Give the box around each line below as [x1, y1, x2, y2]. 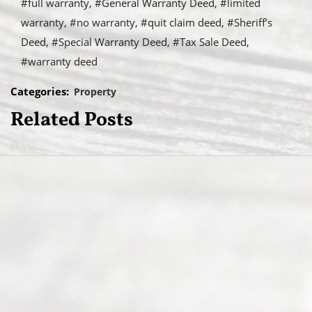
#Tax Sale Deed [173, 35, 247, 49]
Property [74, 85, 116, 99]
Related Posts [10, 107, 133, 134]
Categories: [10, 84, 69, 99]
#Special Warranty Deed [52, 35, 167, 49]
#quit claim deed [141, 15, 221, 30]
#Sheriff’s [227, 15, 272, 30]
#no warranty [70, 15, 135, 30]
